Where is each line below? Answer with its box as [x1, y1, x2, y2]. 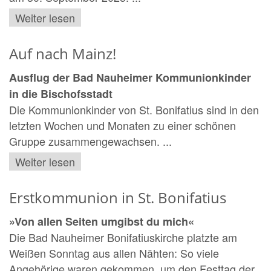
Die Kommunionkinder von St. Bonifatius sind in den [9, 101, 259, 117]
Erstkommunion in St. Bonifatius [9, 188, 226, 208]
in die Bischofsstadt [9, 85, 113, 102]
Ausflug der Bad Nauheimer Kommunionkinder [9, 69, 251, 85]
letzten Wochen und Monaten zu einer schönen [9, 117, 236, 133]
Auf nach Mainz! [9, 43, 116, 64]
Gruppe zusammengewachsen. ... [9, 132, 172, 149]
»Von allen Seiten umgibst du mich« [9, 214, 194, 230]
